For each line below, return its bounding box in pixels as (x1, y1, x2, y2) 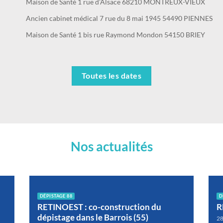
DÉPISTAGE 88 (39, 193, 73, 199)
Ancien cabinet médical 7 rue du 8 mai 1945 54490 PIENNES (26, 14, 213, 23)
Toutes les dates (81, 71, 142, 81)
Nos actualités (70, 138, 153, 154)
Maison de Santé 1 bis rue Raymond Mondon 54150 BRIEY (26, 30, 206, 39)
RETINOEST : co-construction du (37, 202, 161, 212)
